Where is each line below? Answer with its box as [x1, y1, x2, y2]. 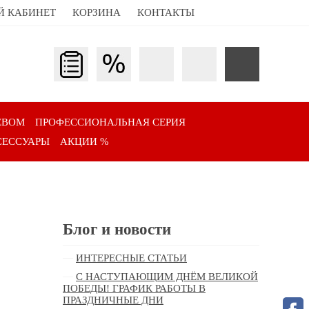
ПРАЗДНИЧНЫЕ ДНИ [63, 295, 163, 306]
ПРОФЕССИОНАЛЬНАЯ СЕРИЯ [35, 117, 186, 128]
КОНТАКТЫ [137, 7, 195, 18]
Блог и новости [63, 221, 171, 239]
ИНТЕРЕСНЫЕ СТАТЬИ [76, 252, 187, 264]
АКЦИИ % [59, 136, 109, 148]
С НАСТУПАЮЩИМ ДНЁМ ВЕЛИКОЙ [76, 271, 258, 283]
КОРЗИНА [72, 7, 121, 18]
